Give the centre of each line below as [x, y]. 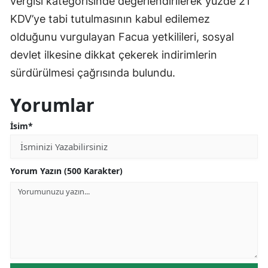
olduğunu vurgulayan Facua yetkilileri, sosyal [122, 37]
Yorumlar [52, 105]
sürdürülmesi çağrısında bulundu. [93, 73]
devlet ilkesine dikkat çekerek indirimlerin [114, 55]
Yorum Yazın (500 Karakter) [66, 171]
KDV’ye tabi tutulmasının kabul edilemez [110, 19]
